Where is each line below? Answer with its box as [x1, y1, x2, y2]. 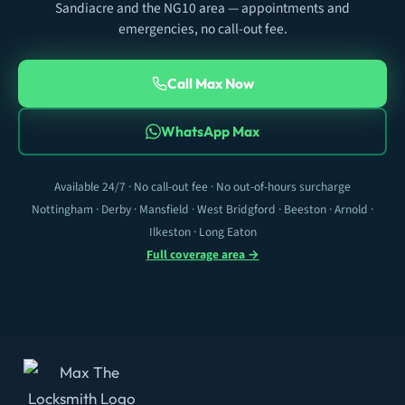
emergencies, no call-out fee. [118, 18, 287, 39]
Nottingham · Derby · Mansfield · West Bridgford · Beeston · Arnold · [32, 200, 373, 218]
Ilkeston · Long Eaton [148, 222, 257, 240]
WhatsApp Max [161, 121, 259, 140]
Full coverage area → [146, 245, 259, 263]
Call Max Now [166, 73, 254, 92]
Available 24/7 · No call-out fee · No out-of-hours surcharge [54, 177, 351, 195]
